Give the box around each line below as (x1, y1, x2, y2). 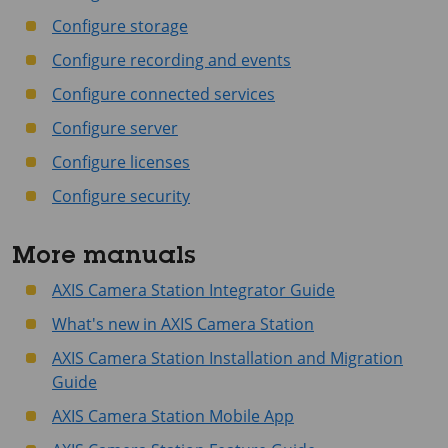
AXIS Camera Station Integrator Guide (52, 279, 335, 301)
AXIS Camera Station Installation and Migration (52, 347, 403, 369)
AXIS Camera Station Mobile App (52, 405, 294, 427)
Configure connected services (52, 83, 275, 105)
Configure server (52, 117, 178, 139)
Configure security (52, 185, 190, 207)
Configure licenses (52, 151, 190, 173)
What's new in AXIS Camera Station (52, 313, 314, 335)
